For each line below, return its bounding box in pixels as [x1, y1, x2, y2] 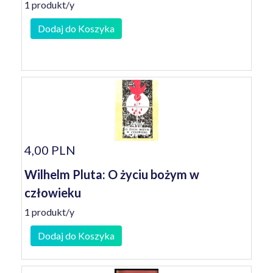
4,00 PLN [24, 143, 76, 157]
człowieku [24, 185, 81, 200]
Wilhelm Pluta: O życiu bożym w [24, 167, 199, 182]
